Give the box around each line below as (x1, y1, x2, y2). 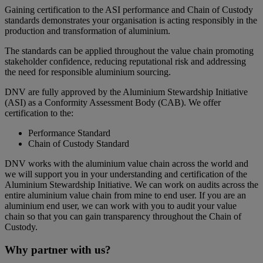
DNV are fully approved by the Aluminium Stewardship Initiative (5, 87, 248, 97)
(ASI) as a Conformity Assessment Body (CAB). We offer (5, 97, 221, 108)
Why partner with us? (5, 244, 114, 257)
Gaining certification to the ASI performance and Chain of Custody (5, 5, 253, 15)
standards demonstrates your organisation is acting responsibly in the (5, 15, 257, 26)
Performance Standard (28, 128, 110, 139)
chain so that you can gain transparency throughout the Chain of (5, 211, 241, 222)
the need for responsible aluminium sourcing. (5, 67, 173, 77)
